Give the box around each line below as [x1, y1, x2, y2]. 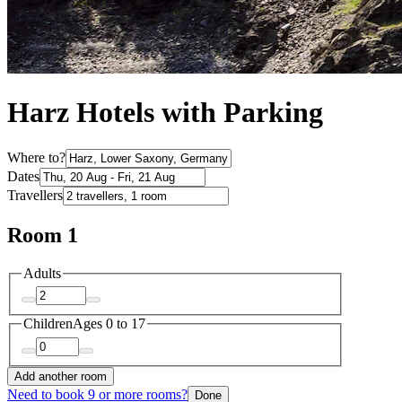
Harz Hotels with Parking [7, 96, 323, 129]
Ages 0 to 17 [73, 316, 145, 332]
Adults [23, 265, 61, 281]
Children [23, 316, 73, 332]
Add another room [14, 369, 107, 383]
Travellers [7, 187, 63, 203]
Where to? [7, 149, 66, 165]
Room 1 [7, 223, 78, 247]
